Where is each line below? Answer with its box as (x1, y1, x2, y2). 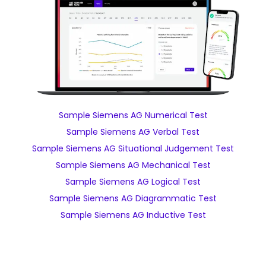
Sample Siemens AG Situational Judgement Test (32, 142, 234, 154)
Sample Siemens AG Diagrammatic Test (49, 192, 217, 204)
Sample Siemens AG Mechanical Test (55, 159, 211, 171)
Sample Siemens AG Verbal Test (66, 126, 199, 138)
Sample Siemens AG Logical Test (65, 176, 201, 188)
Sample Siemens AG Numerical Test (58, 109, 208, 121)
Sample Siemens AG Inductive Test (60, 209, 206, 221)
